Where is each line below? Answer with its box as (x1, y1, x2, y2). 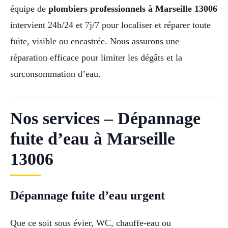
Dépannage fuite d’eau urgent (10, 188, 165, 202)
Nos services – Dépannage (10, 108, 201, 128)
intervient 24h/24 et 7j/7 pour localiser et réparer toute (10, 19, 211, 30)
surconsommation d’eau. (10, 68, 101, 79)
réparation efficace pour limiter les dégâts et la (10, 52, 182, 63)
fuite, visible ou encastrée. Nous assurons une (10, 36, 179, 46)
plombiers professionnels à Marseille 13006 (48, 3, 217, 14)
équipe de (10, 3, 48, 14)
